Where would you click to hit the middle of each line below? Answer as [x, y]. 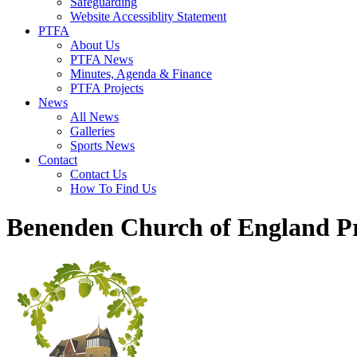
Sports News [102, 145]
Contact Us [98, 174]
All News [94, 117]
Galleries [92, 131]
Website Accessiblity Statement [148, 16]
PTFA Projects [107, 88]
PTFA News [102, 59]
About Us [95, 45]
